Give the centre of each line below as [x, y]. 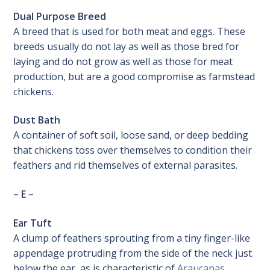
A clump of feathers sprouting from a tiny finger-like [132, 238]
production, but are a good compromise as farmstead [134, 76]
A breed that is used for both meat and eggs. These [130, 31]
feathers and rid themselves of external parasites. [126, 165]
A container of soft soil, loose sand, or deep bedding [131, 135]
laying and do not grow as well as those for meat [123, 61]
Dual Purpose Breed [60, 16]
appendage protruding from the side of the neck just [133, 253]
